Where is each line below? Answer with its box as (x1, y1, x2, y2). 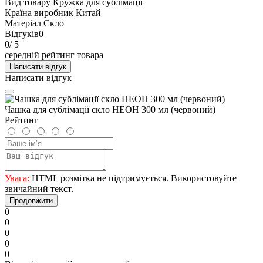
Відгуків (5, 28, 39, 39)
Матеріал (5, 18, 41, 28)
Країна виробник (5, 7, 73, 18)
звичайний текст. (5, 183, 73, 194)
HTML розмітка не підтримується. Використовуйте (29, 173, 237, 183)
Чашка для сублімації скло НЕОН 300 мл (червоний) (5, 104, 215, 114)
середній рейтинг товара (5, 49, 103, 60)
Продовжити (9, 195, 53, 205)
